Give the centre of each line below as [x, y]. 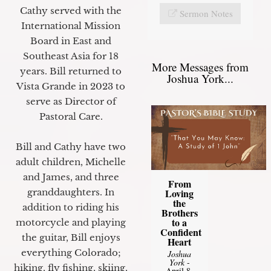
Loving [180, 193]
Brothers [179, 212]
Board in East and [71, 41]
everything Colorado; [71, 252]
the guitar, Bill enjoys [71, 237]
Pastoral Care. [71, 116]
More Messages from [200, 67]
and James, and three [71, 177]
